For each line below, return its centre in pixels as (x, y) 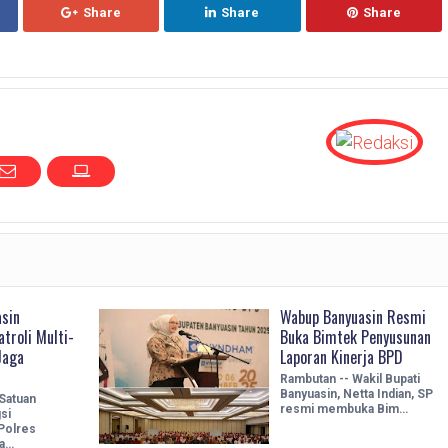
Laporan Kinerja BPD (341, 356)
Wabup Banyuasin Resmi (352, 316)
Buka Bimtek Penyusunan (355, 336)
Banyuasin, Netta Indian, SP (356, 393)
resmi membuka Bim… (343, 408)
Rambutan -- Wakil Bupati (349, 378)
